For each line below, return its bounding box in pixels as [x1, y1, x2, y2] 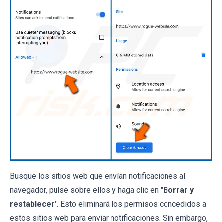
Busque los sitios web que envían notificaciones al [10, 171, 185, 181]
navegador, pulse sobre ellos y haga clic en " [10, 185, 163, 195]
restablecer [10, 199, 55, 209]
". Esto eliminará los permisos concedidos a [55, 199, 206, 209]
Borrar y [163, 185, 194, 195]
